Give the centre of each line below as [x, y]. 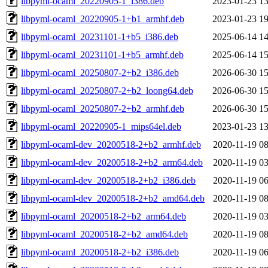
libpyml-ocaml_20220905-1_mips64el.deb [101, 126]
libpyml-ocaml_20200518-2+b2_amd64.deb [104, 234]
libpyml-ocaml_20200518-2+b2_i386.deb [100, 252]
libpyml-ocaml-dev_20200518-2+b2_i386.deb [108, 180]
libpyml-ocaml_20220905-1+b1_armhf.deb [103, 19]
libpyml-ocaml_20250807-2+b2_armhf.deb [103, 108]
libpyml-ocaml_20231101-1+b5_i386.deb [100, 36]
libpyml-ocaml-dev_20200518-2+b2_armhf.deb [111, 144]
